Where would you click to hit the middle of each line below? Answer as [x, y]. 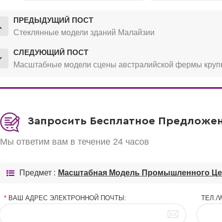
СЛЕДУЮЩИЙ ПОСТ [51, 52]
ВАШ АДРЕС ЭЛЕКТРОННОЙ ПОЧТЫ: [66, 198]
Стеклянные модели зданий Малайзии [84, 32]
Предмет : [37, 172]
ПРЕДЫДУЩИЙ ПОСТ [53, 20]
